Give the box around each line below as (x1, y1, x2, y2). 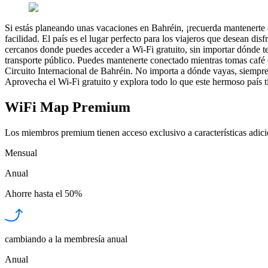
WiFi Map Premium (5, 99, 130, 115)
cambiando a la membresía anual (5, 233, 127, 244)
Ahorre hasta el (5, 188, 62, 199)
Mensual (5, 147, 37, 158)
